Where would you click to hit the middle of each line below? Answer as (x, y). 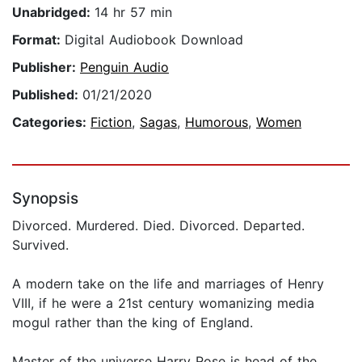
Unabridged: (53, 13)
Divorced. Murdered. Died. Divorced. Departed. (158, 226)
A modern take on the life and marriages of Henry (168, 284)
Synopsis (45, 199)
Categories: (51, 122)
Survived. (40, 245)
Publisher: (46, 67)
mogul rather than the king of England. (133, 323)
